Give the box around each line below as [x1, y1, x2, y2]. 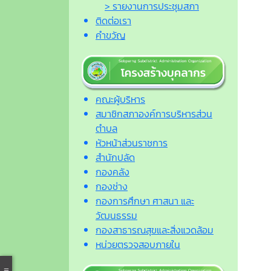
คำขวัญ [96, 27, 125, 42]
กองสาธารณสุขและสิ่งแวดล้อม [96, 223, 214, 238]
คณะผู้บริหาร [96, 92, 145, 107]
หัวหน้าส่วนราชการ [96, 135, 168, 151]
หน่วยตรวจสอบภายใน [96, 237, 180, 252]
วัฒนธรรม [96, 208, 137, 223]
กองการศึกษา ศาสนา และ [96, 194, 194, 209]
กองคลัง [96, 165, 129, 180]
